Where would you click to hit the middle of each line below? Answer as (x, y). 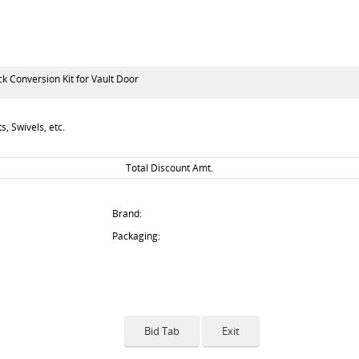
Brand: (127, 214)
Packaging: (136, 236)
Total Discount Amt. (169, 168)
